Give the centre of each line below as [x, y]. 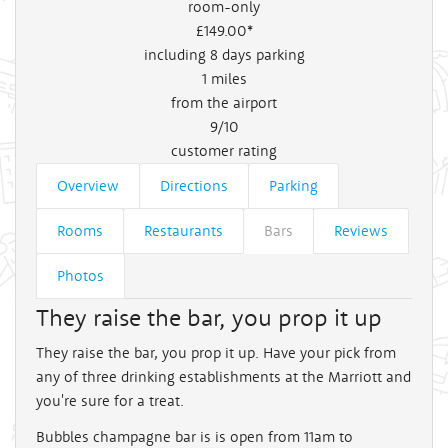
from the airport [224, 102]
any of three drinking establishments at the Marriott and [223, 376]
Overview [88, 185]
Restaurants [183, 230]
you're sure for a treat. [110, 400]
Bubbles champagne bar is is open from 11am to [194, 436]
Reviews [361, 230]
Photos [80, 275]
